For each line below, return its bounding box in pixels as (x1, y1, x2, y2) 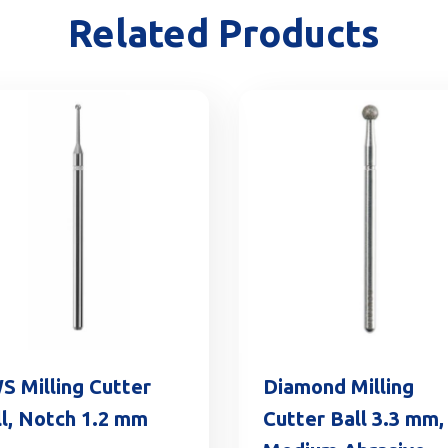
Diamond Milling (263, 374, 414, 398)
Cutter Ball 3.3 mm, (263, 406, 444, 430)
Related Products (68, 12, 380, 54)
